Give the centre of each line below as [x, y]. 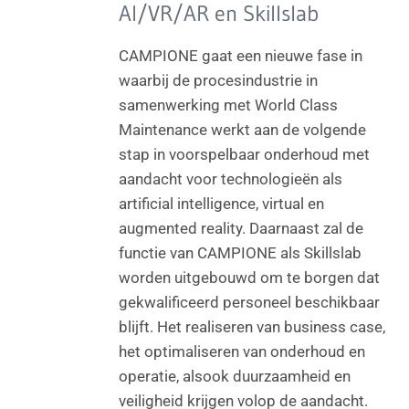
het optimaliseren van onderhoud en [242, 351]
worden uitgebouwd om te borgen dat [250, 277]
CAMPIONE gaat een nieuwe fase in [241, 55]
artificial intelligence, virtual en [222, 203]
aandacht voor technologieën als [231, 178]
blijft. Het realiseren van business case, [252, 326]
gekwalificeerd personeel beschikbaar [250, 302]
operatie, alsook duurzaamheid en [235, 376]
